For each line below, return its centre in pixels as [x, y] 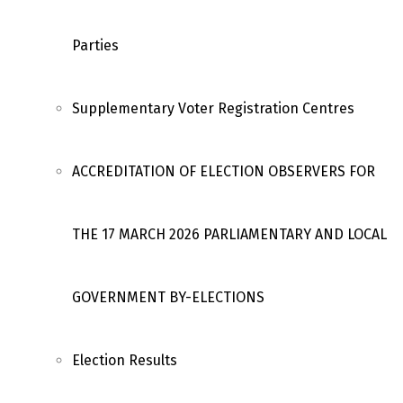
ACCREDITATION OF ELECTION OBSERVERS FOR [224, 171]
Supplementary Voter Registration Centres [213, 108]
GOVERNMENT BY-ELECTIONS [168, 297]
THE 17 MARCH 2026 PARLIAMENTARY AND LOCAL [229, 234]
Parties [95, 45]
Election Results [125, 360]
